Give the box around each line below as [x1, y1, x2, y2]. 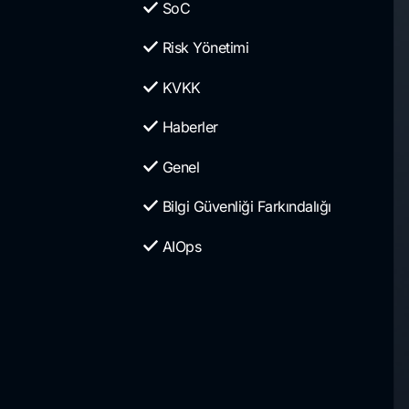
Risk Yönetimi [162, 38, 248, 58]
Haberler [162, 118, 218, 137]
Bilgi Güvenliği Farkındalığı [162, 197, 331, 216]
